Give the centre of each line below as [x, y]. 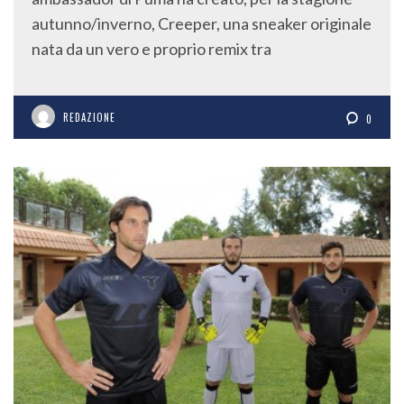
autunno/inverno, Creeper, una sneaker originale [202, 24]
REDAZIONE [89, 118]
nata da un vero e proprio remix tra [151, 49]
